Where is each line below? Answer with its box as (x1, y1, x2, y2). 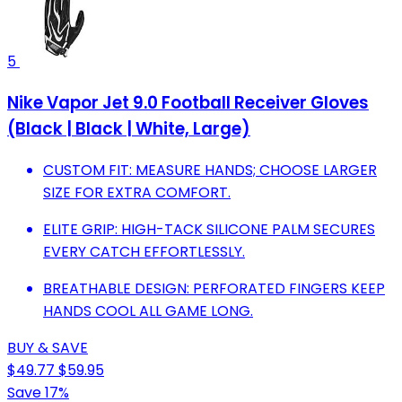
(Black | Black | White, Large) (7, 116, 250, 141)
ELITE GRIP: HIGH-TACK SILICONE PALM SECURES (43, 218, 375, 240)
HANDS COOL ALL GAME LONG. (43, 300, 253, 321)
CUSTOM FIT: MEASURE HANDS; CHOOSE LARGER (43, 159, 377, 180)
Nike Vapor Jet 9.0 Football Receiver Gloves (7, 90, 369, 115)
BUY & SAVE (7, 336, 88, 358)
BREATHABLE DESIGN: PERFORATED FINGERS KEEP (43, 277, 385, 299)
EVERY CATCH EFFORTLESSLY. (43, 240, 245, 262)
